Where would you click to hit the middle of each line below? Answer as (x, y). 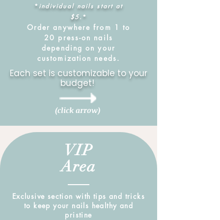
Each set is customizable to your (79, 73)
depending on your (79, 48)
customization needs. (78, 58)
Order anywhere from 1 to (79, 27)
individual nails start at (81, 6)
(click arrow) (78, 110)
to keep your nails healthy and (79, 206)
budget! (79, 83)
